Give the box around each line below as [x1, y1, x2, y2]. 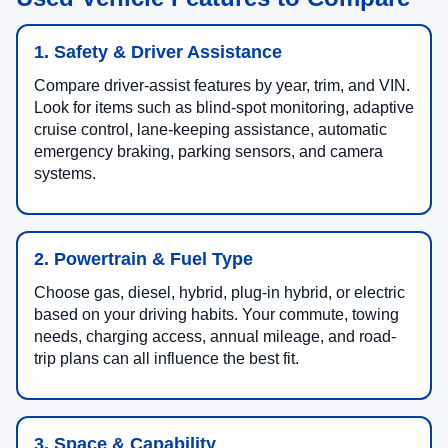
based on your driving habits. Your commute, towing [34, 306, 399, 324]
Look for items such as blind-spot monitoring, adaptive [34, 99, 414, 117]
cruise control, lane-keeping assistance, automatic [34, 121, 387, 139]
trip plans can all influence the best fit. [34, 350, 299, 368]
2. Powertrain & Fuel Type [34, 249, 253, 270]
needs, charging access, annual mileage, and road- [34, 328, 396, 346]
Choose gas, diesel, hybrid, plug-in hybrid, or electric [34, 284, 405, 302]
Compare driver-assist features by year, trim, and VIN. [34, 77, 410, 95]
